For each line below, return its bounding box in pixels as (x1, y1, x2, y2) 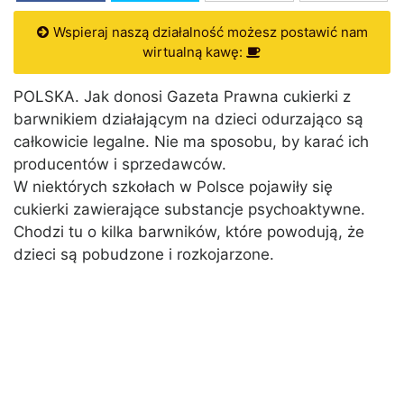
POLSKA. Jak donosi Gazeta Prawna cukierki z (14, 87, 351, 106)
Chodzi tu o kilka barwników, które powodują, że (14, 223, 364, 242)
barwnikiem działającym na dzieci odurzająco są (14, 110, 363, 129)
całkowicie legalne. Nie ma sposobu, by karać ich (14, 133, 369, 151)
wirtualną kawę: (142, 43, 246, 61)
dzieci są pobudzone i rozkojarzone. (14, 245, 274, 264)
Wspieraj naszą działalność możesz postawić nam (49, 23, 368, 41)
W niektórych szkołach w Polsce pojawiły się (14, 178, 333, 197)
